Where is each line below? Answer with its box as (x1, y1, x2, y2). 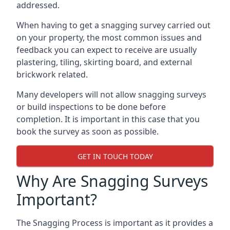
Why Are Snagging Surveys (16, 170, 208, 191)
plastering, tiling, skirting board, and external (16, 56, 192, 68)
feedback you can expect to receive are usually (16, 44, 197, 55)
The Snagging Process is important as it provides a (16, 217, 213, 228)
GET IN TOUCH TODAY (77, 151, 153, 161)
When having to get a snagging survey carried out (16, 20, 210, 31)
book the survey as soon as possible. (16, 126, 159, 137)
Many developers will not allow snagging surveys (16, 89, 206, 100)
